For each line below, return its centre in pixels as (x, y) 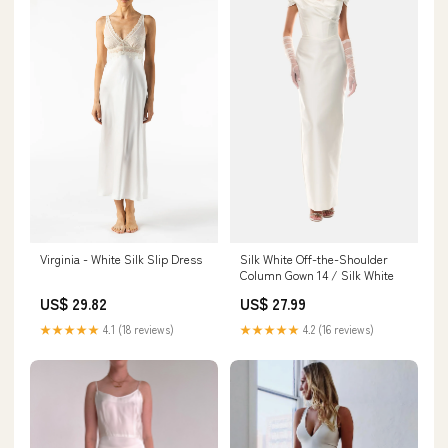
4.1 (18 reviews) (137, 329)
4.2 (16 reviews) (337, 329)
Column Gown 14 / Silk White (317, 274)
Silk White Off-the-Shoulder (314, 258)
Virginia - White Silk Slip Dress (121, 259)
